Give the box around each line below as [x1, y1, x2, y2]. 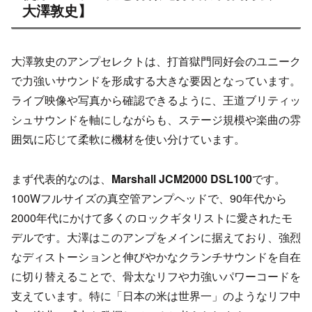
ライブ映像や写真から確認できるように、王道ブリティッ [11, 92, 301, 109]
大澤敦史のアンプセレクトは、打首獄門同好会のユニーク [11, 53, 301, 70]
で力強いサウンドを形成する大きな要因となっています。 [11, 72, 301, 89]
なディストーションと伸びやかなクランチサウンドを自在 [11, 248, 301, 265]
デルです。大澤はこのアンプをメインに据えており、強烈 [11, 228, 301, 245]
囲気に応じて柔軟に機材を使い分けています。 [11, 131, 245, 148]
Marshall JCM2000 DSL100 [111, 170, 252, 187]
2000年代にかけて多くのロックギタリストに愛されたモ [11, 209, 292, 226]
